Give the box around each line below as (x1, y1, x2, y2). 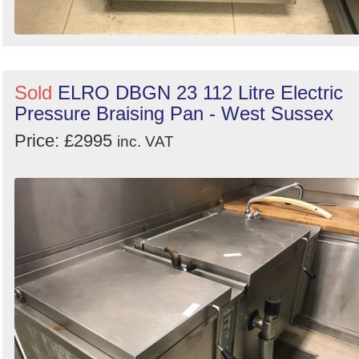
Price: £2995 (14, 131, 117, 151)
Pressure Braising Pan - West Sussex (14, 103, 333, 125)
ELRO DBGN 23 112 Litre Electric (58, 82, 343, 104)
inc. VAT (117, 133, 174, 151)
